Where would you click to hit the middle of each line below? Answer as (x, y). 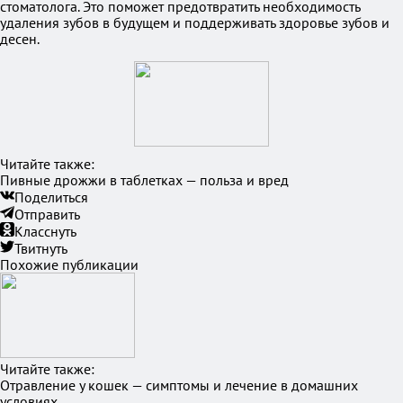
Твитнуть (41, 248)
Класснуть (45, 231)
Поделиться (51, 197)
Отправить (47, 214)
